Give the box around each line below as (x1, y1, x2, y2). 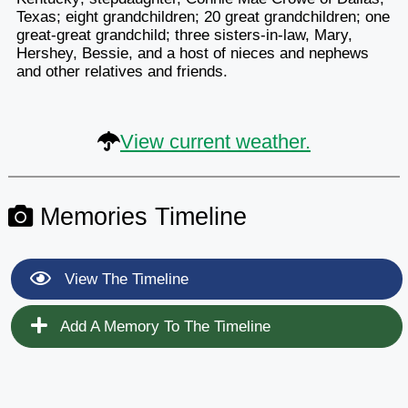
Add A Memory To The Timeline (56, 317, 270, 335)
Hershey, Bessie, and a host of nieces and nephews (15, 44, 369, 62)
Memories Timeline (32, 201, 247, 230)
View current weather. (120, 129, 311, 153)
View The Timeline (59, 270, 189, 288)
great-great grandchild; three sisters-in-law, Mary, (15, 25, 352, 44)
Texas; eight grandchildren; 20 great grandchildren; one (15, 7, 390, 25)
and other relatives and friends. (15, 62, 228, 80)
